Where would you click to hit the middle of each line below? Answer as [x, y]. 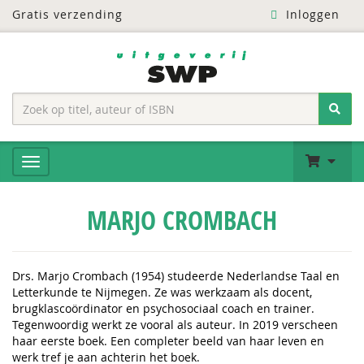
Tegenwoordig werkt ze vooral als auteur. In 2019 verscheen [175, 325]
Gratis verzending [67, 14]
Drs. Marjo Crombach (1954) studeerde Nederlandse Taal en [176, 276]
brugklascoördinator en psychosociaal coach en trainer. [163, 308]
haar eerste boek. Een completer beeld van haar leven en [168, 341]
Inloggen [310, 14]
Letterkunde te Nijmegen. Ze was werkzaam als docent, [162, 292]
